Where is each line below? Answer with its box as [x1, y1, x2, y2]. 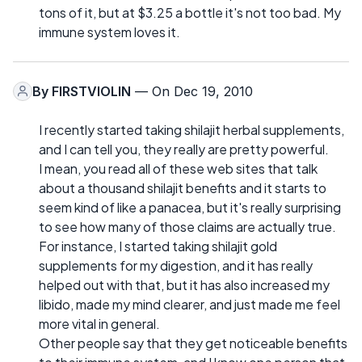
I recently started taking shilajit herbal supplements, [39, 120, 344, 138]
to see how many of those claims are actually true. [39, 217, 336, 235]
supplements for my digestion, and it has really [39, 256, 313, 274]
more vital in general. [39, 314, 160, 332]
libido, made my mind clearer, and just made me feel [39, 295, 340, 313]
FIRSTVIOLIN [52, 82, 131, 99]
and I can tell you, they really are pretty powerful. [39, 140, 329, 158]
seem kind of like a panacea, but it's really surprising [39, 198, 341, 216]
